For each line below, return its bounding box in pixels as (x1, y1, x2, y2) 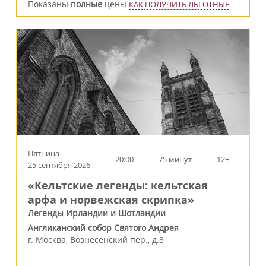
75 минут (159, 153, 192, 164)
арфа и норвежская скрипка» (28, 192, 194, 207)
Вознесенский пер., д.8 (70, 233, 164, 245)
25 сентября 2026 (28, 159, 90, 170)
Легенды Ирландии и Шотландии (28, 207, 166, 218)
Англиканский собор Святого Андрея (28, 221, 179, 233)
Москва (36, 233, 66, 245)
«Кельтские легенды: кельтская (28, 178, 208, 193)
